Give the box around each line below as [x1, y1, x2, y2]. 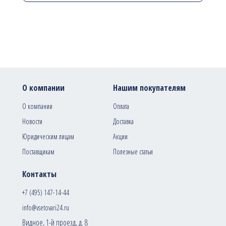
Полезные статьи [113, 147, 153, 157]
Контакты [22, 168, 56, 180]
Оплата [113, 101, 129, 111]
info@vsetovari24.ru [22, 203, 69, 213]
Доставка [113, 117, 134, 127]
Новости [22, 117, 42, 127]
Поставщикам [22, 147, 54, 157]
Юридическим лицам [22, 132, 74, 142]
